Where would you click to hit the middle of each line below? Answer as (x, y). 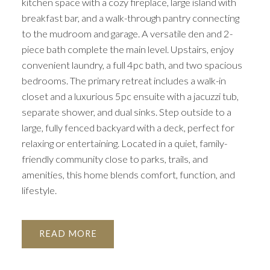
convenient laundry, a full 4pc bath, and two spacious (132, 65)
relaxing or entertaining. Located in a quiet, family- (124, 143)
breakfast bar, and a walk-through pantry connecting (130, 18)
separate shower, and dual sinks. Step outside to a (126, 112)
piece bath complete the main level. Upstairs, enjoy (127, 49)
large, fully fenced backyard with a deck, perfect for (128, 128)
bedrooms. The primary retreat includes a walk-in (124, 81)
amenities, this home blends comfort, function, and (128, 175)
